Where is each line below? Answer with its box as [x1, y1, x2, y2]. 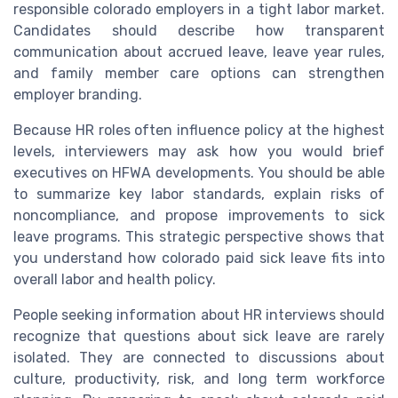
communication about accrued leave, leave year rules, [13, 43, 385, 60]
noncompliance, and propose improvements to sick [13, 206, 385, 224]
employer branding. [13, 85, 142, 103]
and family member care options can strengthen [13, 64, 385, 82]
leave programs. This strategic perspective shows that [13, 227, 385, 245]
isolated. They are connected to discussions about [13, 348, 385, 366]
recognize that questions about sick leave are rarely [13, 327, 385, 345]
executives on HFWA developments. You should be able [13, 163, 385, 181]
